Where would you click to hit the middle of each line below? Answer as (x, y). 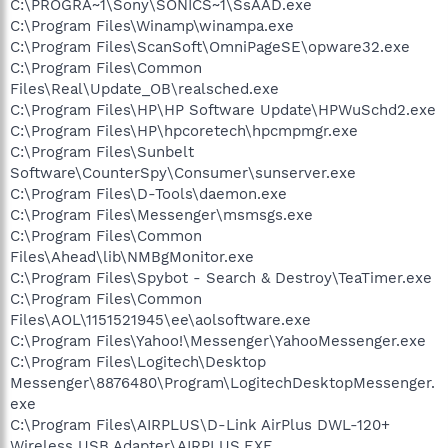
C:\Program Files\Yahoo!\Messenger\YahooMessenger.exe (218, 340)
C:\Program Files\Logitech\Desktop (138, 361)
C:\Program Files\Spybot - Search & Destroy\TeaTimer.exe (221, 277)
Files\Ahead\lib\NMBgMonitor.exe (132, 256)
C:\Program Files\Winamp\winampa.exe (152, 25)
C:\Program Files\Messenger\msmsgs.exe (161, 214)
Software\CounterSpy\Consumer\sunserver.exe (183, 172)
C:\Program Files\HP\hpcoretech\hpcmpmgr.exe (184, 130)
